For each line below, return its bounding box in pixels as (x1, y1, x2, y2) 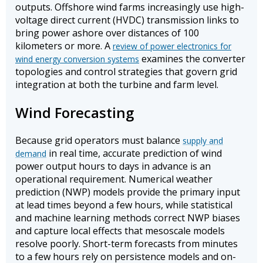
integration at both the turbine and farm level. (15, 78, 218, 92)
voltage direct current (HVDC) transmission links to (15, 14, 239, 27)
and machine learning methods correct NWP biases (15, 211, 240, 225)
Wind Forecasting (15, 103, 134, 123)
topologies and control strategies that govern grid (15, 65, 237, 79)
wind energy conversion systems (15, 53, 139, 65)
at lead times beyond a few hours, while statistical (15, 198, 232, 212)
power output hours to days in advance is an (15, 160, 211, 173)
